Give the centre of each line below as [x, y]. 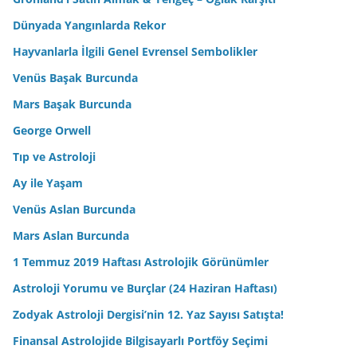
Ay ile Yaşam [48, 183]
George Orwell [52, 131]
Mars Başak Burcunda [72, 104]
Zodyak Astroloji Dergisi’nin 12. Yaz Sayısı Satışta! [148, 315]
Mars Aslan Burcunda [71, 236]
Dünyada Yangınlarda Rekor [89, 25]
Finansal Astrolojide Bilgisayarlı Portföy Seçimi [140, 341]
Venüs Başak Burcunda [75, 78]
